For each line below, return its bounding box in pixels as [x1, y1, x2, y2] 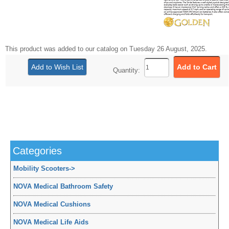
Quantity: [113, 66, 144, 75]
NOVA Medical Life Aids [13, 218, 88, 226]
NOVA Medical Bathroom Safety [13, 182, 113, 191]
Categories [13, 145, 62, 157]
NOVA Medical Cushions [13, 200, 90, 209]
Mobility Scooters [13, 165, 69, 173]
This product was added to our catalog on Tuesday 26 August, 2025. [5, 45, 207, 53]
